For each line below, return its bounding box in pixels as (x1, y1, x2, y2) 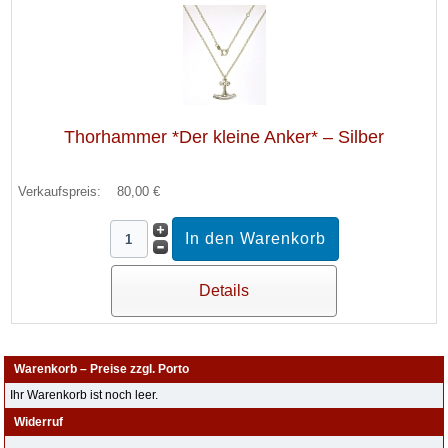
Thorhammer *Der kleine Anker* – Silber (64, 127, 384, 147)
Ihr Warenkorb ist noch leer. (10, 388, 159, 402)
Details (199, 282, 249, 299)
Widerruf (14, 415, 64, 429)
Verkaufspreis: (18, 184, 106, 199)
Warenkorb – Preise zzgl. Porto (14, 362, 190, 376)
